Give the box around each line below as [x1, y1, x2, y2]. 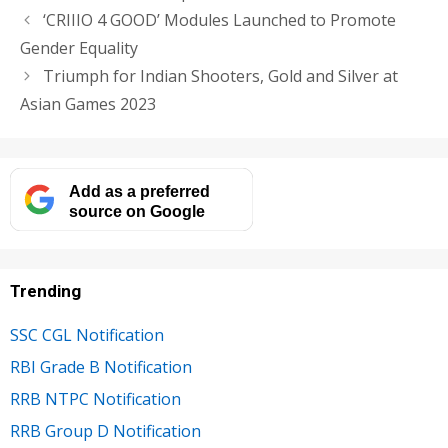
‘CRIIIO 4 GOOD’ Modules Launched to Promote [42, 8, 396, 31]
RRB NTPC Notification [10, 387, 181, 410]
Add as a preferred [68, 181, 210, 200]
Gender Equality [20, 36, 138, 59]
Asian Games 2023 [20, 92, 156, 115]
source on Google [68, 201, 205, 220]
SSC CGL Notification [10, 323, 164, 346]
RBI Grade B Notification [10, 355, 192, 378]
